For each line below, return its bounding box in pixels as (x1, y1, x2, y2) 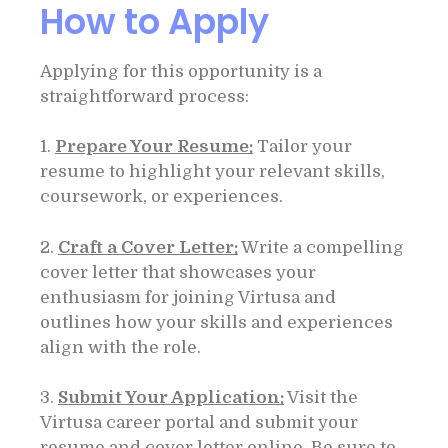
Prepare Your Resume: (55, 137, 253, 156)
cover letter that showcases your (40, 262, 316, 282)
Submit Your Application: (58, 388, 284, 407)
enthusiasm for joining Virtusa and (40, 287, 336, 307)
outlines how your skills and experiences (40, 312, 393, 332)
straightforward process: (40, 86, 249, 106)
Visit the (284, 388, 358, 407)
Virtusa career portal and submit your (40, 413, 358, 432)
